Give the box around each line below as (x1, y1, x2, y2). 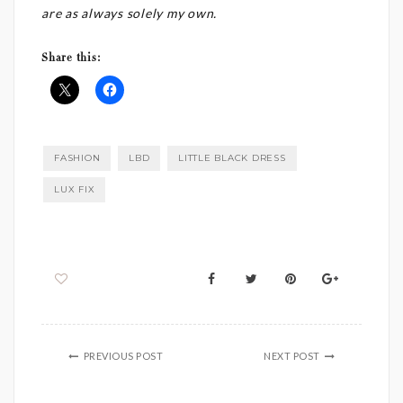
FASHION (54, 151, 101, 164)
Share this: (41, 52, 102, 64)
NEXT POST (264, 349, 320, 362)
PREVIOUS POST (83, 349, 163, 362)
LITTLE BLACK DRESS (178, 151, 286, 164)
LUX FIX (54, 183, 95, 195)
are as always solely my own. (41, 4, 217, 21)
